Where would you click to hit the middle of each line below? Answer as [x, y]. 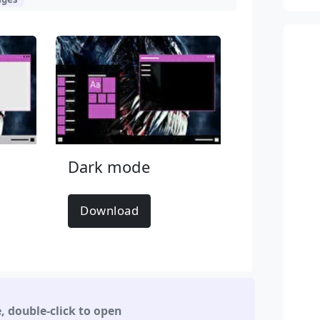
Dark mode [109, 166]
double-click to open [65, 310]
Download [110, 211]
